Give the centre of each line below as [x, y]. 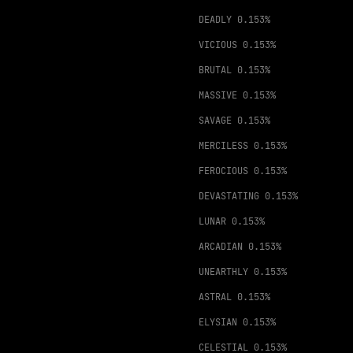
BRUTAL [215, 70]
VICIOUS [218, 45]
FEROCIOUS [223, 171]
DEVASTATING [229, 196]
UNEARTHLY [223, 272]
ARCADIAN [221, 247]
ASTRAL [215, 297]
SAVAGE [215, 121]
